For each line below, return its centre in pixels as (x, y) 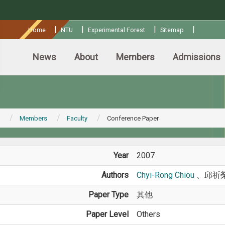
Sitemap (172, 30)
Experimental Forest (117, 30)
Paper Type (108, 195)
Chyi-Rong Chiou (166, 175)
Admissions (197, 57)
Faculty (77, 118)
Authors (115, 175)
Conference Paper (133, 118)
